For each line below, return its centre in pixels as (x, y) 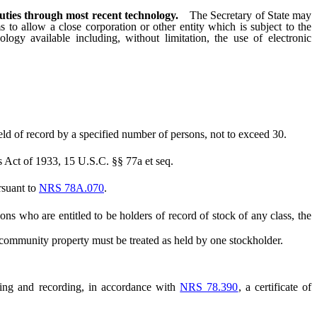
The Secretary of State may (250, 16)
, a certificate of (275, 287)
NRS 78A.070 (71, 188)
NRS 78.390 (209, 287)
